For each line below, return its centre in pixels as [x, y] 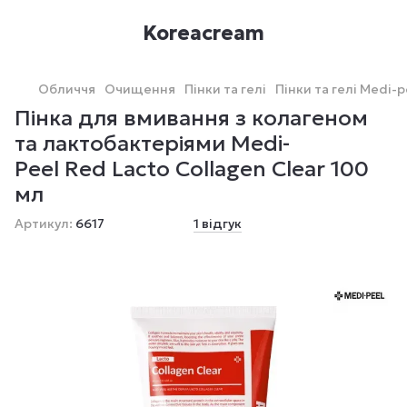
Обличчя [67, 89]
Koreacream [203, 33]
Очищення [140, 89]
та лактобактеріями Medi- [152, 144]
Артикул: [44, 223]
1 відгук [218, 223]
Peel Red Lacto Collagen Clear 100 [192, 169]
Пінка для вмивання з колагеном [191, 118]
